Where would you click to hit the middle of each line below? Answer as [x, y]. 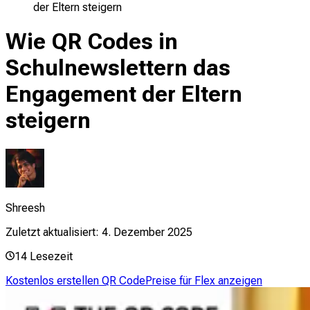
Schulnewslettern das [118, 68]
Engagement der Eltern [124, 94]
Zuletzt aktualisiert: [52, 232]
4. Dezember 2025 [147, 232]
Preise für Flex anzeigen [204, 280]
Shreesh [25, 208]
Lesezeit [51, 256]
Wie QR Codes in [92, 42]
